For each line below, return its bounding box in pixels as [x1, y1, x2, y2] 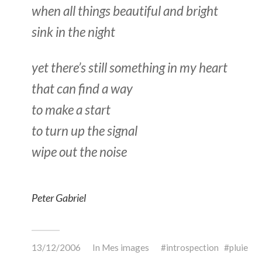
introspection [166, 242, 219, 253]
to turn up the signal [32, 122, 137, 139]
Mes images [102, 242, 149, 253]
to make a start [32, 101, 111, 118]
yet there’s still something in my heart [32, 59, 227, 75]
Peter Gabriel [32, 191, 86, 204]
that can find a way [32, 80, 133, 96]
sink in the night [32, 23, 115, 40]
